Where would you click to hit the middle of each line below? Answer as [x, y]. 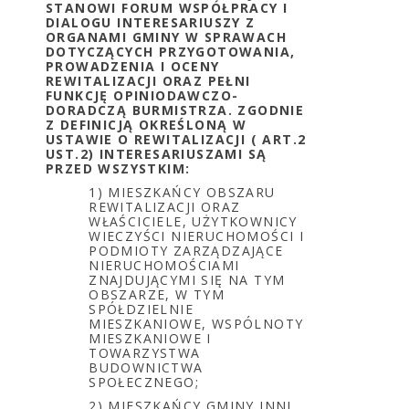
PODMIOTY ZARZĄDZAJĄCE [186, 251]
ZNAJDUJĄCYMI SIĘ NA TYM [187, 280]
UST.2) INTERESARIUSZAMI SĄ [157, 154]
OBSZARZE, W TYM [157, 294]
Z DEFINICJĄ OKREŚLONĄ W [147, 125]
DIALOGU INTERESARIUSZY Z [151, 22]
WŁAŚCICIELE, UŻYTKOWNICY [193, 221]
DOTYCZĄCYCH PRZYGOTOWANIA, [171, 52]
